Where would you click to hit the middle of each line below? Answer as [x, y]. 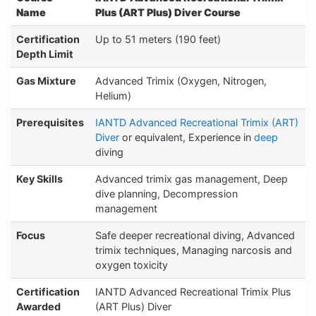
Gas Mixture [46, 81]
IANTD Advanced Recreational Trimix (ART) [197, 123]
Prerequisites [50, 123]
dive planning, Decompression [166, 194]
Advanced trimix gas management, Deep [192, 179]
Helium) [113, 96]
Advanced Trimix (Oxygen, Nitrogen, [181, 81]
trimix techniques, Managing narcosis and [194, 250]
